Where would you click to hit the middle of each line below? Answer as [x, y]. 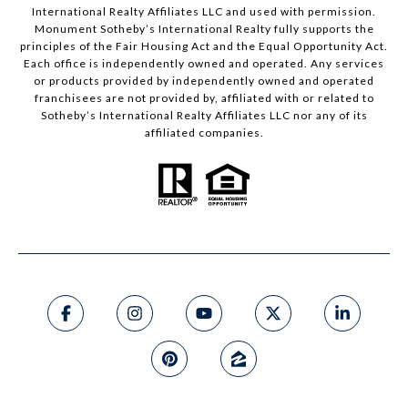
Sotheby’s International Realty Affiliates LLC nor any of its [204, 116]
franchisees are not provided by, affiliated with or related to [204, 98]
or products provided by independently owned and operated [204, 81]
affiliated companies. [204, 133]
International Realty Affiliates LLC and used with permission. [204, 12]
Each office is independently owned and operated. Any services [204, 64]
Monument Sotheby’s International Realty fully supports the [204, 29]
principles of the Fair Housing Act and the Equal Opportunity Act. [204, 46]
